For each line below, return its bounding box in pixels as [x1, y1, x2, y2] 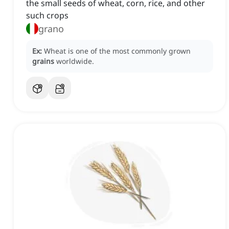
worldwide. [56, 56, 94, 66]
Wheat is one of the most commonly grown [44, 46, 191, 56]
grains [32, 56, 54, 66]
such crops [26, 10, 68, 21]
